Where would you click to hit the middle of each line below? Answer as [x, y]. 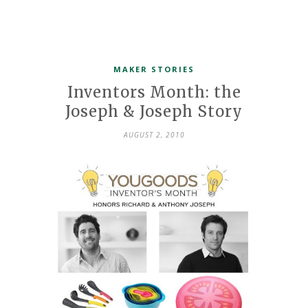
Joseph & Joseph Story [154, 111]
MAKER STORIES [154, 69]
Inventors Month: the [154, 92]
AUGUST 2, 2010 [154, 134]
